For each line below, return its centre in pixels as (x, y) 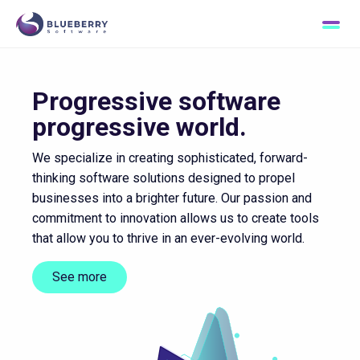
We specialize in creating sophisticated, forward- (170, 158)
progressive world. (139, 127)
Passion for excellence (77, 24)
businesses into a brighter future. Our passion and (172, 198)
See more (80, 277)
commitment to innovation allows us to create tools (176, 218)
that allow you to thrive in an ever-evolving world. (168, 238)
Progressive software (156, 101)
